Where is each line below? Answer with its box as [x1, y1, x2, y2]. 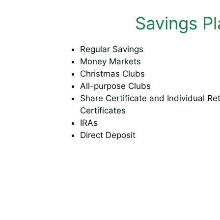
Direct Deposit [80, 130, 136, 140]
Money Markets [80, 56, 141, 67]
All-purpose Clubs [80, 81, 151, 91]
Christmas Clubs [80, 69, 145, 79]
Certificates [80, 106, 126, 116]
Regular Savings [80, 44, 143, 55]
